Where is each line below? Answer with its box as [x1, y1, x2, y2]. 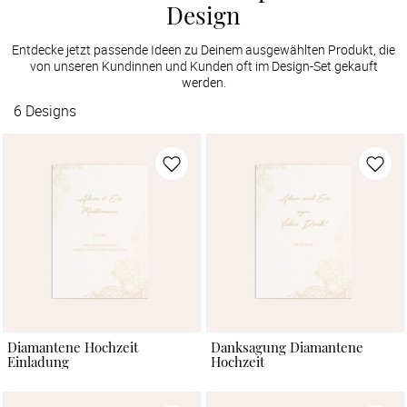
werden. [181, 73, 226, 91]
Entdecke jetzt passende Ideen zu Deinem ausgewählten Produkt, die [12, 40, 395, 58]
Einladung [6, 352, 69, 372]
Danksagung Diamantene [210, 338, 363, 357]
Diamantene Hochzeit [6, 338, 138, 357]
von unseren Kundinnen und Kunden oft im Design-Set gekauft [29, 56, 378, 74]
